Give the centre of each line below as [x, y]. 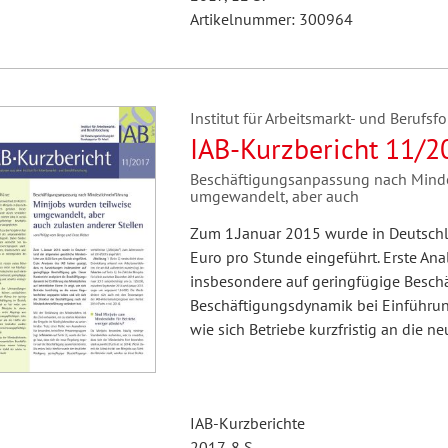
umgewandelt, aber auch [274, 196]
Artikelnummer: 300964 [271, 19]
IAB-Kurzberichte [247, 423]
